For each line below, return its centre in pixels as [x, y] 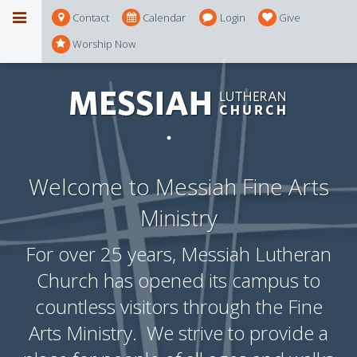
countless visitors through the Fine [178, 307]
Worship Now [104, 44]
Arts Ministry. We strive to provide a [178, 333]
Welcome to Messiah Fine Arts [178, 186]
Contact [91, 17]
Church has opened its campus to [178, 280]
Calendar [165, 17]
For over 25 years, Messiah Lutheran [178, 254]
